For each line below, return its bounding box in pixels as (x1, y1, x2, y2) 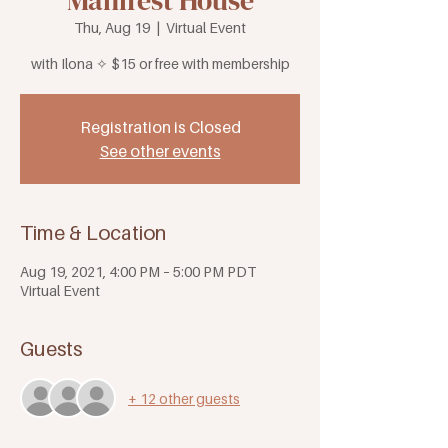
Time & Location (20, 221, 166, 246)
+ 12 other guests (128, 389, 240, 407)
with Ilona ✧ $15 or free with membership (30, 55, 290, 73)
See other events (99, 141, 221, 162)
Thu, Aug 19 (74, 19, 150, 37)
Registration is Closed (79, 117, 241, 138)
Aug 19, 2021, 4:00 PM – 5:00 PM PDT (20, 263, 256, 281)
